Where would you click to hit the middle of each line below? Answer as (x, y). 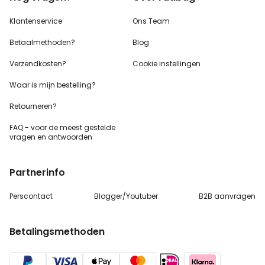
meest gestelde (88, 127)
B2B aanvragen (227, 196)
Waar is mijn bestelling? (53, 85)
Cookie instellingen (167, 64)
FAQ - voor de (35, 127)
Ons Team (151, 21)
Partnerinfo (37, 172)
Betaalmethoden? (42, 42)
